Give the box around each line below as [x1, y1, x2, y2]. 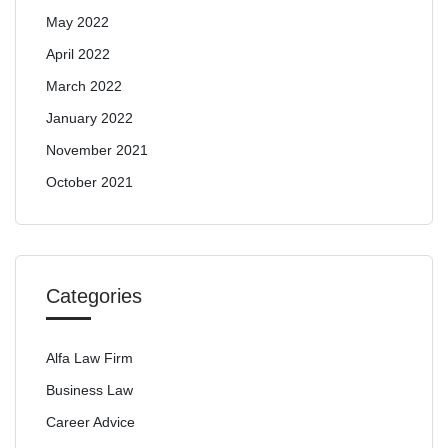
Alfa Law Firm [46, 350, 133, 366]
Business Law [46, 382, 133, 398]
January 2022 [46, 110, 133, 126]
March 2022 [46, 78, 122, 94]
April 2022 [46, 46, 110, 62]
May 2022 [46, 14, 109, 30]
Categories [46, 285, 142, 307]
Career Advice [46, 414, 135, 430]
